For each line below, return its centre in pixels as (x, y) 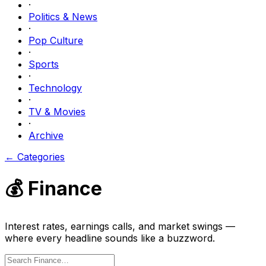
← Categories (35, 157)
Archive (46, 135)
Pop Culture (56, 40)
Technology (55, 88)
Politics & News (63, 17)
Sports (44, 64)
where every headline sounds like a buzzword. (110, 238)
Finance (65, 189)
